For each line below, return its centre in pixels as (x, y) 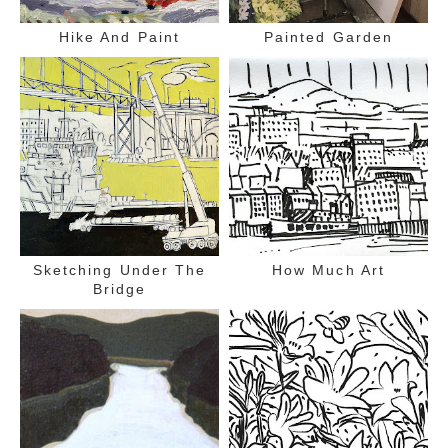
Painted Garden (328, 36)
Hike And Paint (119, 36)
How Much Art (328, 269)
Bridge (119, 288)
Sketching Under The (119, 269)
